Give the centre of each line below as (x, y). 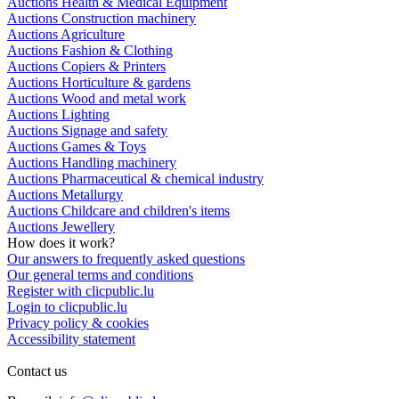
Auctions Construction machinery (102, 19)
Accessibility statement (71, 339)
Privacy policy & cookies (78, 323)
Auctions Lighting (58, 115)
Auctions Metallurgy (65, 195)
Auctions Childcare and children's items (118, 211)
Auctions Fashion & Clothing (90, 51)
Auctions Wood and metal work (97, 99)
